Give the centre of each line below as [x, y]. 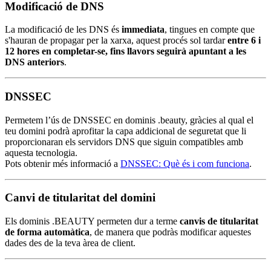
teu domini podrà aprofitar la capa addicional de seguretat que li [126, 131]
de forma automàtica [47, 232]
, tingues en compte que [210, 30]
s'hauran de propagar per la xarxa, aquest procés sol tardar [116, 41]
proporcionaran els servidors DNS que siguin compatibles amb [124, 142]
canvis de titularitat [219, 221]
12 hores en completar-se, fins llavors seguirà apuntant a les [126, 51]
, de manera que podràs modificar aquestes [170, 232]
